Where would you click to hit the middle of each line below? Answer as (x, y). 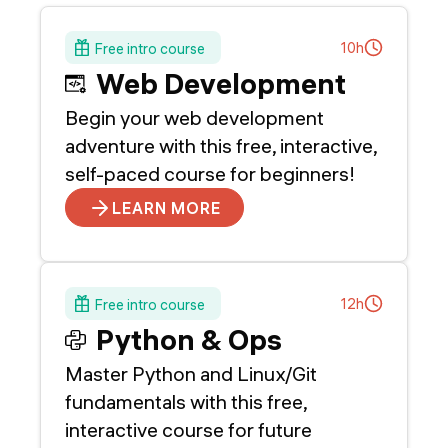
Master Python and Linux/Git (191, 374)
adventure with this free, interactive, (221, 146)
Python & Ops (188, 340)
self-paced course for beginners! (210, 174)
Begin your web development (194, 118)
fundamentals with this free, (186, 402)
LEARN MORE (166, 207)
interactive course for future (188, 430)
